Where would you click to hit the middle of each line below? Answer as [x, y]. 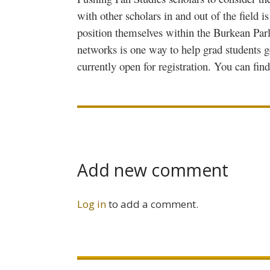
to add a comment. [153, 204]
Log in [92, 204]
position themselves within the [145, 32]
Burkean [232, 32]
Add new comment [153, 170]
